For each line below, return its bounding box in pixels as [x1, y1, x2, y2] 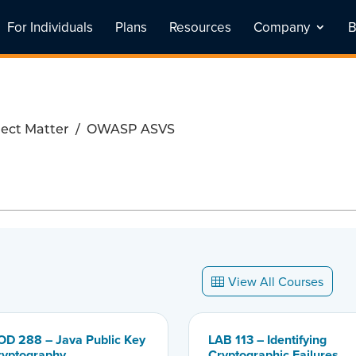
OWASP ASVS [87, 123, 175, 137]
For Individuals [7, 17, 93, 37]
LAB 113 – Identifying [207, 330, 327, 349]
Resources [169, 17, 231, 37]
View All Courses [227, 273, 323, 291]
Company [253, 17, 310, 37]
